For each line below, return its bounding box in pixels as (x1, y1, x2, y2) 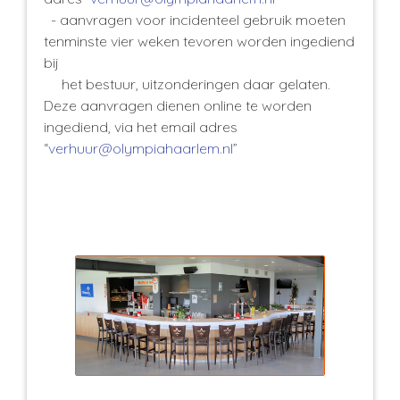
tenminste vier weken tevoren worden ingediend (44, 31, 354, 50)
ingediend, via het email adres (44, 117, 237, 136)
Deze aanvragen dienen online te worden (44, 96, 312, 114)
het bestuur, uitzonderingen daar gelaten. (44, 74, 330, 93)
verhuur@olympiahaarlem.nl (48, 138, 233, 157)
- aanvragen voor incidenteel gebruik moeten (44, 10, 346, 29)
